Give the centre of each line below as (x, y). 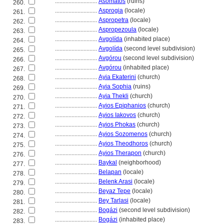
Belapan (110, 172)
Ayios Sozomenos (123, 134)
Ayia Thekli (113, 96)
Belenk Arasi (115, 181)
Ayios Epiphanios (122, 105)
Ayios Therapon (120, 153)
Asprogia (111, 10)
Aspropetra (113, 20)
